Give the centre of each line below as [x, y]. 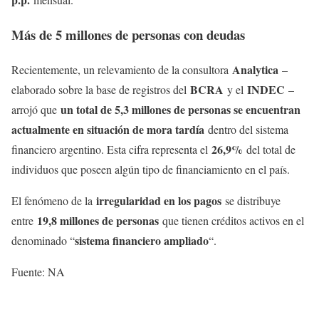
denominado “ [43, 240]
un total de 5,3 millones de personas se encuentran [179, 109]
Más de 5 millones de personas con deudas [128, 35]
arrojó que [34, 109]
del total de [269, 149]
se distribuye [251, 200]
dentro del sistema [246, 129]
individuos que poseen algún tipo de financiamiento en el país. [151, 169]
